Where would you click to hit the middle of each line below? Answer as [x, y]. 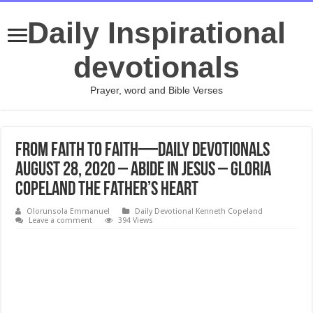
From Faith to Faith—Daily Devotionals [143, 151]
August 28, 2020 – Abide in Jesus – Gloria [144, 170]
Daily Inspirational [156, 33]
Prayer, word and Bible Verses [156, 90]
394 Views [136, 220]
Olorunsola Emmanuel [68, 211]
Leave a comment [61, 220]
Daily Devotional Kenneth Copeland [199, 211]
